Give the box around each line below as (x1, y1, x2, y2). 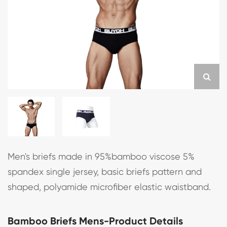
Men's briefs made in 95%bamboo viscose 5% (8, 151, 195, 162)
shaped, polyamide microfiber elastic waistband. (8, 181, 211, 193)
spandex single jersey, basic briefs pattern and (8, 166, 202, 177)
